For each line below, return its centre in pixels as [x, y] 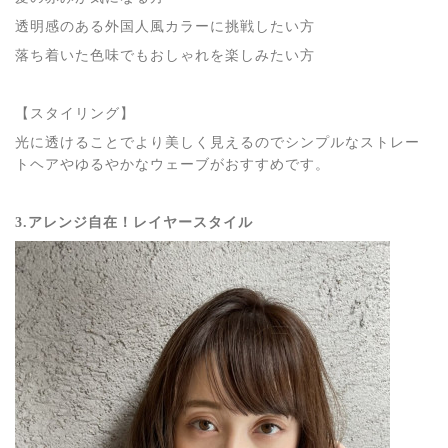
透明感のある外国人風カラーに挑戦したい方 [165, 26]
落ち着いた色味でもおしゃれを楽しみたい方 [165, 55]
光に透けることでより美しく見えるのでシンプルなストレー [217, 142]
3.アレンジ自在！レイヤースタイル [134, 222]
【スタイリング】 [75, 113]
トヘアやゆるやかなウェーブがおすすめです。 [172, 164]
